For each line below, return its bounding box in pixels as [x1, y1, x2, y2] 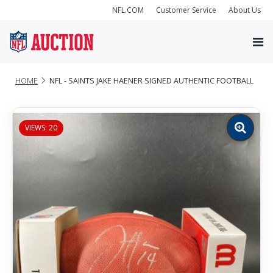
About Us [229, 4, 261, 15]
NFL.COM [112, 4, 144, 15]
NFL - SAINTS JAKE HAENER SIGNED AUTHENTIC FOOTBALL [49, 75, 253, 86]
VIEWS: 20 [25, 122, 57, 133]
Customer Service [156, 4, 216, 15]
